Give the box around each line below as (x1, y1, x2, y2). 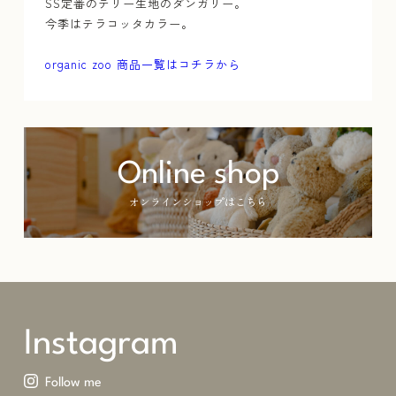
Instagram (23, 327, 179, 362)
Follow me (44, 376, 102, 390)
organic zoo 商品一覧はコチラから (44, 55, 240, 72)
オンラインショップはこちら (129, 193, 267, 209)
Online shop (117, 158, 279, 190)
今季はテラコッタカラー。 (44, 14, 194, 32)
